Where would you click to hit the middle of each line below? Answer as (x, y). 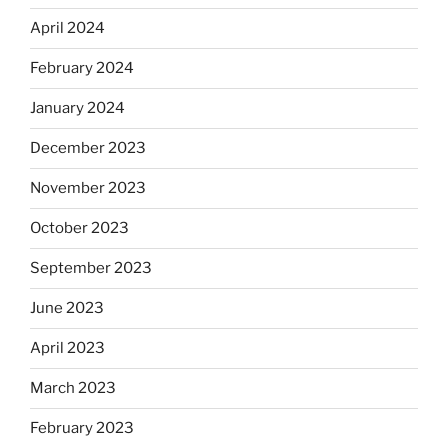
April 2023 (67, 348)
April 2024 (67, 28)
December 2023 (88, 148)
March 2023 (73, 388)
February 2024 (82, 68)
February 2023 (82, 428)
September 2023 (91, 268)
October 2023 (79, 228)
